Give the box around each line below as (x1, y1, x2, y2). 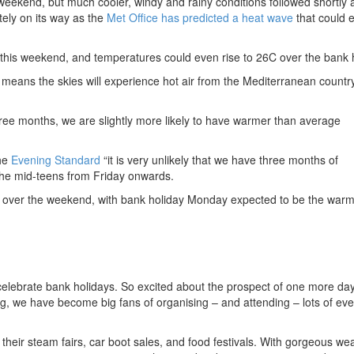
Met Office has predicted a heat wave (107, 9, 293, 25)
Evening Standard (11, 151, 100, 168)
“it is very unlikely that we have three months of (100, 151, 338, 168)
